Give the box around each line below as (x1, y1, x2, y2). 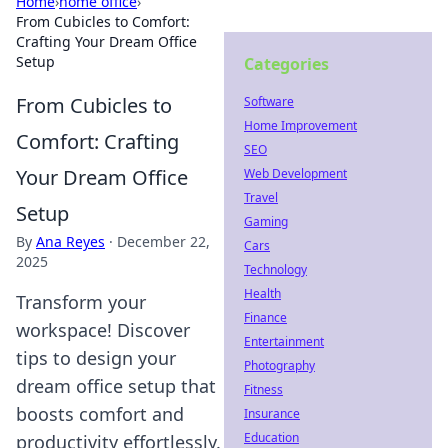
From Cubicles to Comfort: (16, 12, 190, 31)
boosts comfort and (16, 402, 184, 426)
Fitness (244, 381, 283, 398)
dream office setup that (16, 374, 216, 398)
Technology (244, 261, 307, 278)
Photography (244, 357, 315, 374)
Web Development (244, 165, 347, 182)
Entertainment (244, 333, 324, 350)
